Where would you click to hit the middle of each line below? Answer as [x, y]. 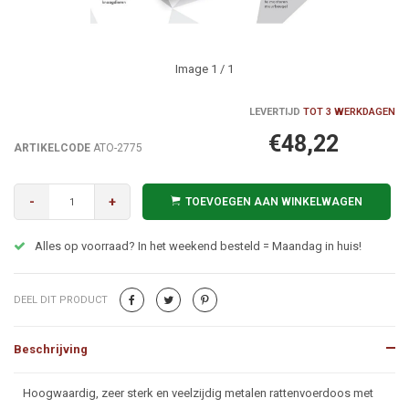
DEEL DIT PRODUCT [61, 300]
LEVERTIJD [275, 112]
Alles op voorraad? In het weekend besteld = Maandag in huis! [198, 246]
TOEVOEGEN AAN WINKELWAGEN [274, 202]
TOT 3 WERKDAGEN [348, 112]
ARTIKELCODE [52, 148]
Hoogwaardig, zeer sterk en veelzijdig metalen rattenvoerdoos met [198, 393]
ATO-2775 [116, 148]
